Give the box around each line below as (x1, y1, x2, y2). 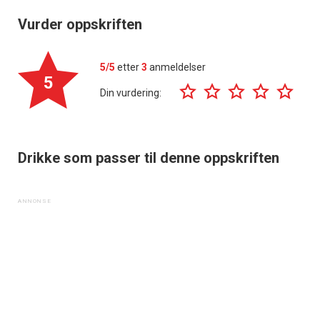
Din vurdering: (100, 86, 161, 99)
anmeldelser (147, 61, 206, 74)
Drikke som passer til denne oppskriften (18, 149, 279, 167)
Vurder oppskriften (18, 16, 142, 34)
